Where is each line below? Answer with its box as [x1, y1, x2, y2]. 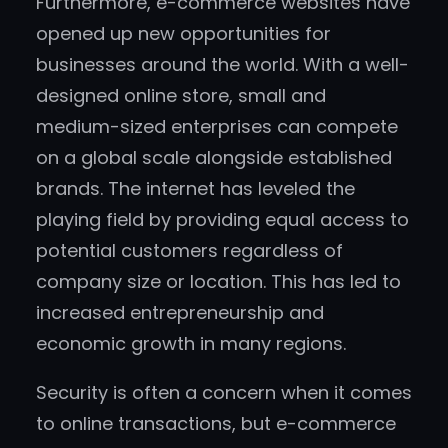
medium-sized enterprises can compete [36, 114, 398, 140]
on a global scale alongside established [36, 145, 392, 171]
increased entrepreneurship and [36, 300, 324, 326]
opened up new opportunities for [36, 21, 331, 47]
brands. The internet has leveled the [36, 176, 355, 202]
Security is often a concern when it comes [36, 380, 412, 406]
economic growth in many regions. [36, 331, 346, 357]
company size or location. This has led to [36, 269, 401, 295]
